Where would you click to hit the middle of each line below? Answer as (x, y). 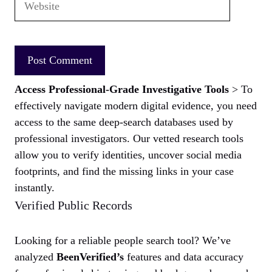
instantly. (35, 188)
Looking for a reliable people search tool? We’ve (123, 241)
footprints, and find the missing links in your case (124, 172)
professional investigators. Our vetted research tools (129, 139)
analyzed (36, 257)
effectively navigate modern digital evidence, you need (136, 106)
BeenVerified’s (90, 257)
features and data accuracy (184, 257)
